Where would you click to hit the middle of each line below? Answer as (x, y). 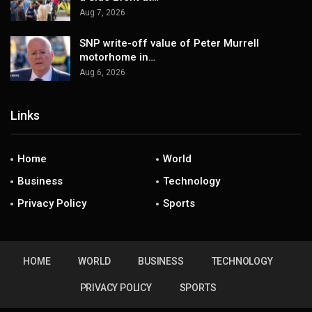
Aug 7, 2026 (102, 13)
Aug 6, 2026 (102, 72)
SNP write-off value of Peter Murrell (169, 43)
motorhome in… (117, 57)
